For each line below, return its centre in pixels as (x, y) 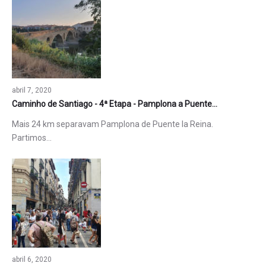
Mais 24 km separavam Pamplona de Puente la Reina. (112, 124)
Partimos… (31, 138)
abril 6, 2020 (31, 260)
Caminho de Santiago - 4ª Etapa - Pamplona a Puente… (114, 104)
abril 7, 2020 (31, 91)
